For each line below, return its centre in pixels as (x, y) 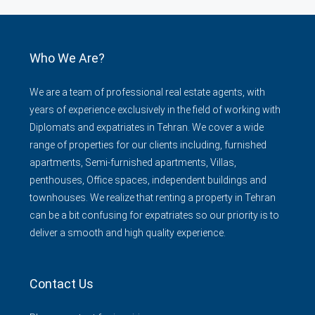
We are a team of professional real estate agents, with (147, 92)
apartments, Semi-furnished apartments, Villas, (133, 162)
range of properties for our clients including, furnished (148, 145)
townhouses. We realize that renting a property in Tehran (153, 198)
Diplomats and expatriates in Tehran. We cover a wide (147, 127)
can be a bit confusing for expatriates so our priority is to (154, 215)
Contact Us (62, 284)
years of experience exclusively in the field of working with (155, 110)
